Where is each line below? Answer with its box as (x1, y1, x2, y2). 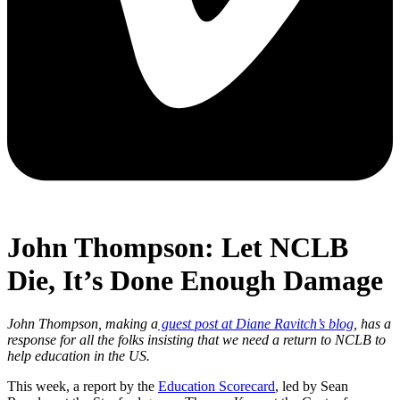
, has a (354, 316, 391, 332)
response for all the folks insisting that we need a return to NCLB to (7, 332, 386, 348)
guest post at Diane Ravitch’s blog (158, 316, 354, 332)
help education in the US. (7, 348, 154, 364)
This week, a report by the (7, 379, 158, 395)
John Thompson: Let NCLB (7, 230, 348, 263)
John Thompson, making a (7, 316, 158, 332)
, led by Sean (275, 379, 348, 395)
